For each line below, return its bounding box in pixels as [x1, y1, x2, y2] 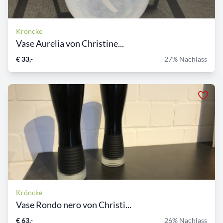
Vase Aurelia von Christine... [16, 38, 124, 49]
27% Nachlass [164, 55, 207, 64]
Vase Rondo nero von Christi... [16, 199, 131, 211]
